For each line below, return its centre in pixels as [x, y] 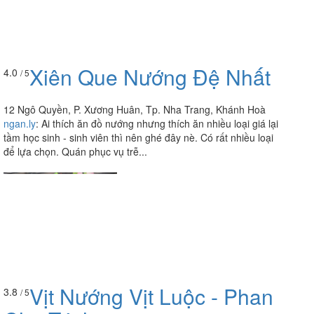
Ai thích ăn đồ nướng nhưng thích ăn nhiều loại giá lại [160, 124]
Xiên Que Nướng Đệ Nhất [150, 77]
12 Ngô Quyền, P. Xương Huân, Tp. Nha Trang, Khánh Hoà [135, 110]
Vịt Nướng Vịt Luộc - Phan [151, 296]
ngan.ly [20, 124]
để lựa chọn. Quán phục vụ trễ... [75, 152]
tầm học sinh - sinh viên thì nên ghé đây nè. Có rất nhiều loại [138, 138]
